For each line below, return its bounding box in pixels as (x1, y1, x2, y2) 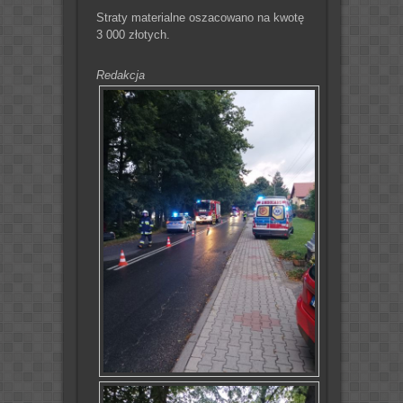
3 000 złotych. (95, 27, 170, 41)
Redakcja (95, 67, 145, 82)
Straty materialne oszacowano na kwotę (95, 10, 304, 24)
